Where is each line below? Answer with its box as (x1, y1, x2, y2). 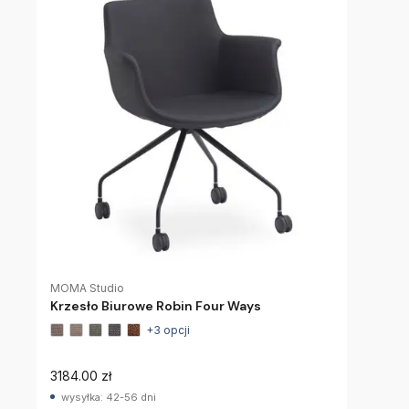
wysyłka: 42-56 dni (61, 391, 156, 404)
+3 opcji (146, 322, 190, 337)
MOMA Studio (50, 280, 124, 295)
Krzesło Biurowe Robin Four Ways (50, 297, 261, 314)
